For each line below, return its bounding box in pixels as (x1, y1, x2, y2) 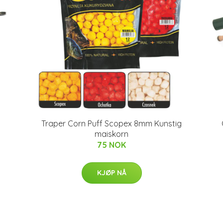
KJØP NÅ (97, 168, 126, 177)
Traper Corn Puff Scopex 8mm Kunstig (41, 118, 182, 128)
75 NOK (97, 140, 126, 150)
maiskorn (95, 129, 128, 139)
